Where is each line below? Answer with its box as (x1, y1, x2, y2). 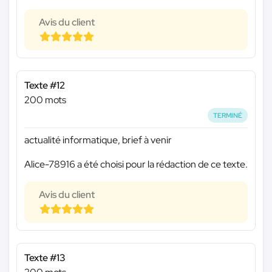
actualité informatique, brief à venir (24, 134, 172, 147)
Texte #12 (24, 78, 65, 92)
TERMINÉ (213, 110, 243, 120)
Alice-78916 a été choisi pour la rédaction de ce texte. (24, 158, 248, 171)
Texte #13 (24, 251, 66, 265)
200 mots (24, 93, 66, 106)
